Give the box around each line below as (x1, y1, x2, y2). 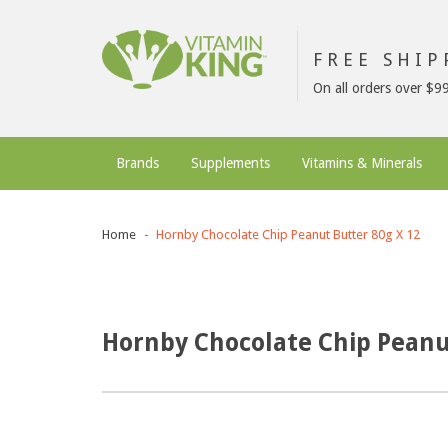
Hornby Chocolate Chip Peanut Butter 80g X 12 (156, 227, 420, 242)
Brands (116, 155, 159, 171)
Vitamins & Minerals (302, 155, 422, 171)
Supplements (191, 155, 270, 171)
